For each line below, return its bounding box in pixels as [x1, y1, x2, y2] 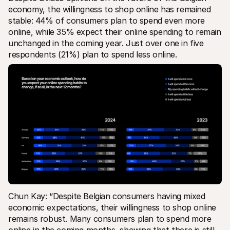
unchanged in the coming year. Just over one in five [8, 37, 204, 48]
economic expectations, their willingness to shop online [8, 202, 217, 213]
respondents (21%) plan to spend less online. [8, 49, 177, 60]
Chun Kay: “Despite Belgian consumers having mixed [8, 190, 205, 201]
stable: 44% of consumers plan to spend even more [8, 15, 205, 26]
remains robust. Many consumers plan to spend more [8, 213, 212, 224]
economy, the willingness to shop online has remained [8, 4, 211, 14]
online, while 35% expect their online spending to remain [8, 26, 221, 37]
